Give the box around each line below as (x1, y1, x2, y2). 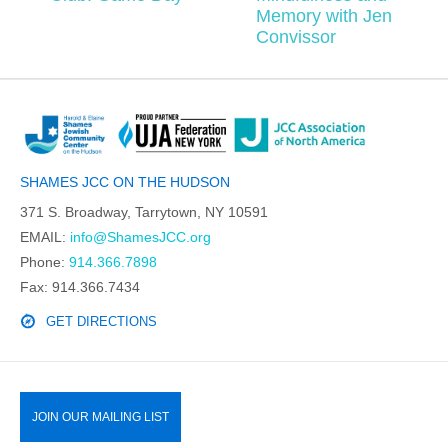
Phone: (20, 254, 69, 271)
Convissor (256, 27, 337, 48)
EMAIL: (20, 229, 70, 246)
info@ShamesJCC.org (70, 229, 211, 246)
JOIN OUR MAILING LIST (32, 410, 169, 425)
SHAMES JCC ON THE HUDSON (20, 174, 230, 191)
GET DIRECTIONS (46, 314, 157, 330)
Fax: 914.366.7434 (20, 279, 140, 296)
